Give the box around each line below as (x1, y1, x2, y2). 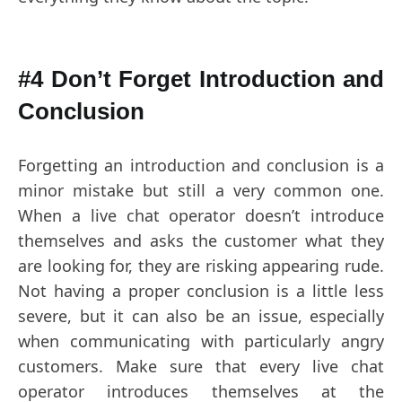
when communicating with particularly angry (18, 330, 384, 352)
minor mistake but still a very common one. (18, 179, 384, 201)
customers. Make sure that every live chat (18, 355, 384, 377)
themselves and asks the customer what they (18, 230, 384, 251)
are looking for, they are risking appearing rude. (18, 255, 384, 276)
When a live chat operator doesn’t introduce (18, 205, 384, 226)
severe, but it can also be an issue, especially (18, 305, 384, 327)
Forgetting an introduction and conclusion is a (18, 154, 384, 176)
